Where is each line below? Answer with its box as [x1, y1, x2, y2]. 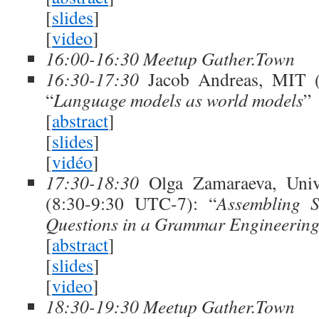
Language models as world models [53, 88, 303, 112]
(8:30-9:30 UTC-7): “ [46, 191, 216, 215]
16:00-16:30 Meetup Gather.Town [46, 46, 295, 70]
